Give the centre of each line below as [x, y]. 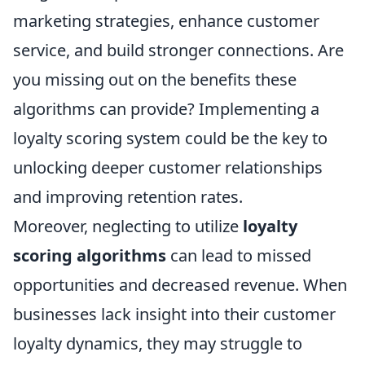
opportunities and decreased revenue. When [180, 285]
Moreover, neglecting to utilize [128, 226]
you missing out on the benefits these [155, 79]
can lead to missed [239, 255]
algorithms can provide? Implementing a [166, 109]
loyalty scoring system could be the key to [170, 138]
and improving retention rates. [128, 197]
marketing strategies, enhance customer [166, 21]
